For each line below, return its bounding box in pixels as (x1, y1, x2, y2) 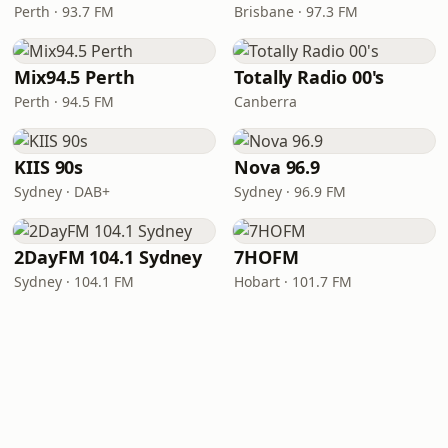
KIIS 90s (14, 155, 84, 179)
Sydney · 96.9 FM (234, 182, 346, 201)
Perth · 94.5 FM (14, 92, 114, 111)
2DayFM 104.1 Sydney (14, 245, 203, 269)
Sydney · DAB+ (14, 182, 110, 201)
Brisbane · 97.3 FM (234, 2, 358, 21)
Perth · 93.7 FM (14, 2, 114, 21)
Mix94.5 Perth (14, 65, 135, 89)
